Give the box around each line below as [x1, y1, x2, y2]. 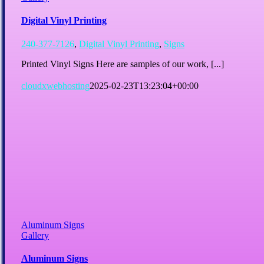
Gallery [21, 230, 49, 240]
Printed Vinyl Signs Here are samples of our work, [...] [21, 58, 224, 69]
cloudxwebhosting [21, 80, 90, 91]
